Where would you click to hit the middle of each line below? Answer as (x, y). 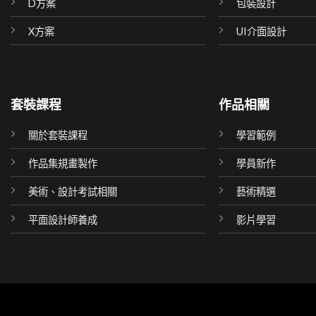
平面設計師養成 (62, 220)
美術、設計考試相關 (72, 192)
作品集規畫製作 (62, 164)
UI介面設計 (262, 31)
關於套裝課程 (57, 135)
